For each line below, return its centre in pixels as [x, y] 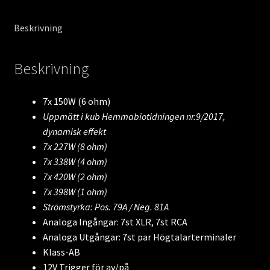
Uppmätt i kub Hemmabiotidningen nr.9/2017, [134, 116]
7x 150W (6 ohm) [76, 101]
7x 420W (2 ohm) [75, 176]
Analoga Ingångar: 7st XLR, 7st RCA [115, 221]
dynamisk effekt [74, 131]
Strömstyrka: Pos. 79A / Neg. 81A [105, 206]
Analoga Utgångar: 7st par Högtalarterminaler [139, 237]
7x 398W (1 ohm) [75, 191]
